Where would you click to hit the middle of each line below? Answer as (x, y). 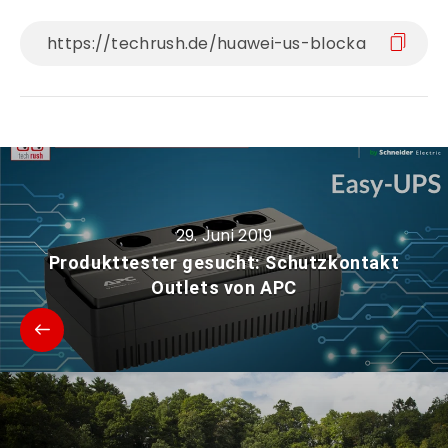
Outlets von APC (224, 288)
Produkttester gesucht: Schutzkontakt (224, 263)
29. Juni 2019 (224, 236)
